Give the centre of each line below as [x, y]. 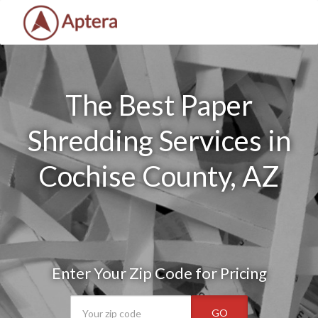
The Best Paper [159, 105]
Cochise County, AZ [159, 176]
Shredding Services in [159, 141]
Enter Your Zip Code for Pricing [159, 273]
